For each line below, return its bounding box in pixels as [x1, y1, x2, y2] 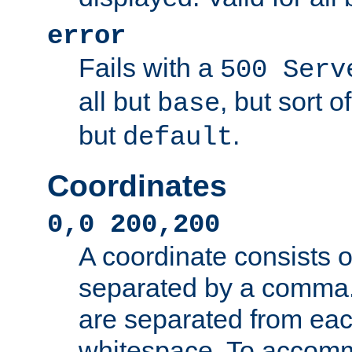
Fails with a [79, 52, 220, 82]
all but [79, 86, 157, 116]
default [123, 122, 233, 152]
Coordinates [47, 169, 227, 203]
